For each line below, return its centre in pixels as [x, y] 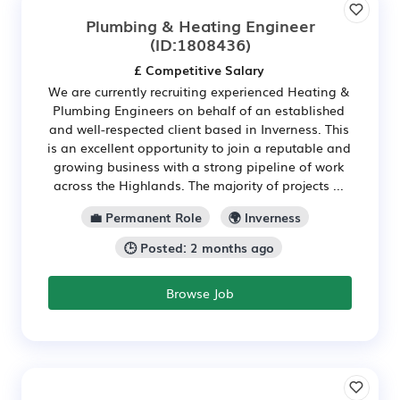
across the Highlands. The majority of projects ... [199, 185]
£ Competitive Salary [199, 70]
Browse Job [200, 292]
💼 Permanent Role [145, 217]
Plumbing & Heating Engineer [200, 25]
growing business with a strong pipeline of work [199, 166]
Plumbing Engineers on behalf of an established [199, 110]
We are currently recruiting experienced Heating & [199, 91]
